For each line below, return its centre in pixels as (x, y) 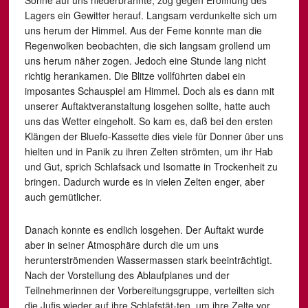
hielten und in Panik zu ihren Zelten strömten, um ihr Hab (148, 151)
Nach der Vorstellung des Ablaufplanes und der (127, 275)
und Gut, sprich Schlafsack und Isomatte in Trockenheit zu (151, 166)
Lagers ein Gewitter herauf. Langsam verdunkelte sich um (151, 15)
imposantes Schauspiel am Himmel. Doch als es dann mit (149, 91)
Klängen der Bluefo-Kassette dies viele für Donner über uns (154, 136)
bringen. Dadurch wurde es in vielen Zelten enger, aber (144, 181)
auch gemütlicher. (63, 197)
